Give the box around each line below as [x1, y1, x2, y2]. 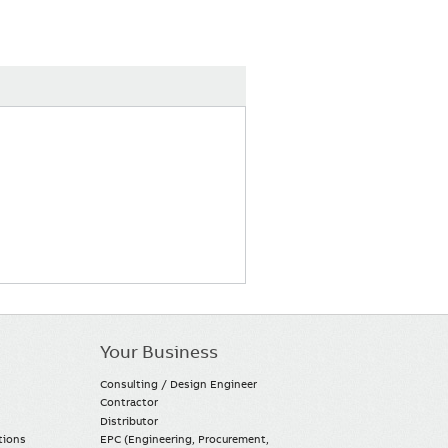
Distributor [100, 413, 159, 428]
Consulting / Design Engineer [100, 377, 258, 392]
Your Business [100, 340, 219, 363]
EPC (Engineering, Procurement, [100, 431, 270, 446]
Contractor [100, 395, 159, 410]
